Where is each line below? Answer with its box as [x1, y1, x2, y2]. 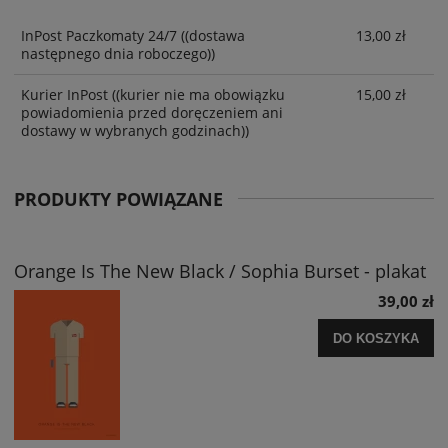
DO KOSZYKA [333, 331, 419, 347]
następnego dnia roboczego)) [21, 43, 215, 63]
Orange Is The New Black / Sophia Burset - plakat [14, 259, 426, 284]
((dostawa [177, 25, 245, 45]
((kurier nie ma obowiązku [108, 85, 285, 105]
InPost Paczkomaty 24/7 [21, 25, 177, 45]
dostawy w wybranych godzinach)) [21, 121, 249, 141]
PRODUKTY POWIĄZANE [14, 186, 223, 211]
